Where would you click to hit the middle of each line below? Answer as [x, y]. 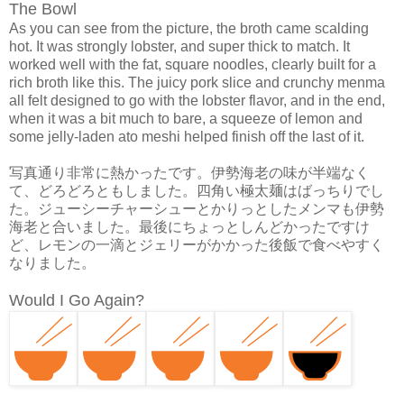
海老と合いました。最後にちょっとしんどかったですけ [189, 226]
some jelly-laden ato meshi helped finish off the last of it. [187, 136]
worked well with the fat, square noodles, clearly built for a [193, 64]
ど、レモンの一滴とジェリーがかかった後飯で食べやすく [197, 244]
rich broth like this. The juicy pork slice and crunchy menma [197, 82]
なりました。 [52, 262]
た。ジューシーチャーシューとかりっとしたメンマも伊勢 [197, 208]
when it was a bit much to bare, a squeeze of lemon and [186, 118]
